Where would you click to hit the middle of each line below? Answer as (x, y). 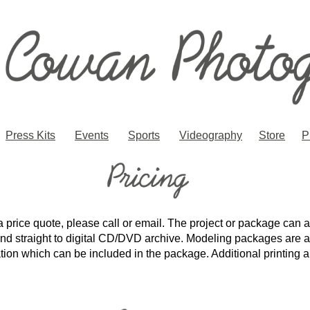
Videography (211, 136)
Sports (144, 136)
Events (92, 136)
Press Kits (30, 136)
